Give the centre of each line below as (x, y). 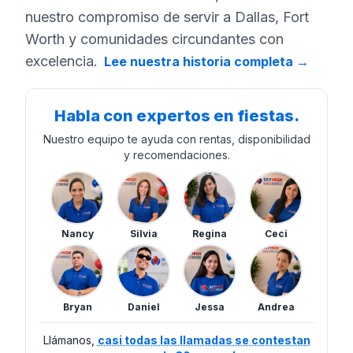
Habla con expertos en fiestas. (176, 116)
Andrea (276, 307)
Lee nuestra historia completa (199, 61)
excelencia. (61, 61)
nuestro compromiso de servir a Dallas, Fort (167, 17)
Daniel (143, 307)
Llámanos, (69, 340)
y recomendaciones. (176, 155)
